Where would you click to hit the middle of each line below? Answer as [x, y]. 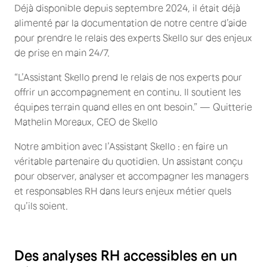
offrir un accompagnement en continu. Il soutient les [128, 91]
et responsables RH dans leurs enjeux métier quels [123, 190]
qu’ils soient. [41, 205]
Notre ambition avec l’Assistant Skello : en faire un [121, 146]
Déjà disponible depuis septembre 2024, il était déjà [127, 7]
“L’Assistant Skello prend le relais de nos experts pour [128, 77]
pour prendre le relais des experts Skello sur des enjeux [133, 37]
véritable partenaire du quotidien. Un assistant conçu [128, 161]
